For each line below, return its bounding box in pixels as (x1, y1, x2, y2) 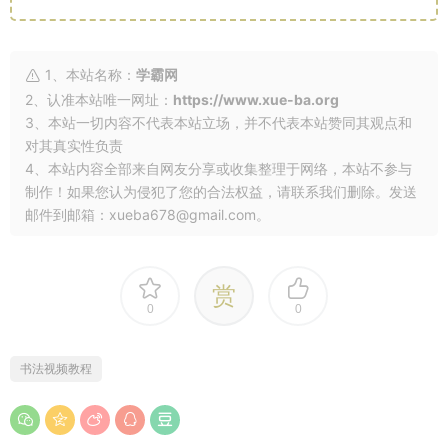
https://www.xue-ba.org (173, 90, 339, 108)
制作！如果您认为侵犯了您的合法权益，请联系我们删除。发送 (25, 182, 417, 200)
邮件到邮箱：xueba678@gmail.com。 (25, 205, 270, 223)
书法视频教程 (20, 360, 92, 376)
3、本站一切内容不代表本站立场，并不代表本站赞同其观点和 (25, 113, 412, 131)
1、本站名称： (41, 65, 136, 83)
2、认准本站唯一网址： (25, 90, 173, 108)
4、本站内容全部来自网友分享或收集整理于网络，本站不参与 (25, 159, 412, 177)
